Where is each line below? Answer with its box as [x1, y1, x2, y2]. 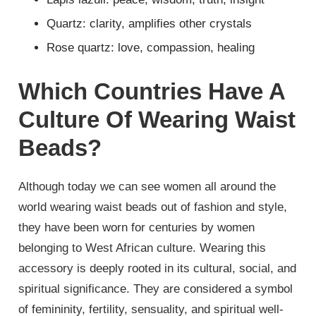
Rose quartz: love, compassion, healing [47, 40, 255, 54]
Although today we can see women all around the [18, 179, 276, 193]
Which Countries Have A [18, 78, 286, 104]
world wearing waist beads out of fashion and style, [18, 200, 288, 214]
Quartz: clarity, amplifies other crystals [47, 16, 253, 30]
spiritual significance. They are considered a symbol [18, 281, 293, 296]
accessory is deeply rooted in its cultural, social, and [18, 261, 297, 275]
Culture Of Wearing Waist [18, 106, 296, 133]
